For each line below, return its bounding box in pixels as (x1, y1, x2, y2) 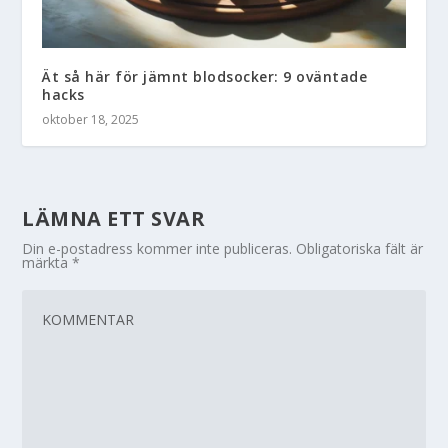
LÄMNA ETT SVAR (22, 204, 206, 232)
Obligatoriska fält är (296, 238, 424, 258)
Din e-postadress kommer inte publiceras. (22, 238, 293, 258)
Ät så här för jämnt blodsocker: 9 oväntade (42, 66, 368, 86)
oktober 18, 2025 (42, 110, 140, 128)
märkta (22, 252, 73, 272)
